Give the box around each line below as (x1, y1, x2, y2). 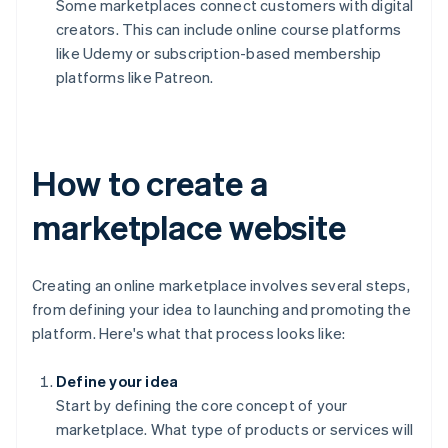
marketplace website (32, 205, 347, 249)
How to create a (32, 161, 268, 205)
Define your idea (56, 371, 179, 392)
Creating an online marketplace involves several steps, (32, 275, 410, 296)
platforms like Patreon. (56, 67, 214, 88)
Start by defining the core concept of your (56, 395, 348, 416)
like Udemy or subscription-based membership (56, 43, 382, 64)
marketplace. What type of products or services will (56, 419, 414, 440)
